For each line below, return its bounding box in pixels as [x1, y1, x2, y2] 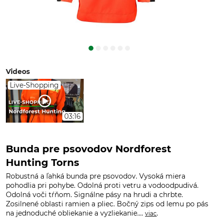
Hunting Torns [6, 157, 79, 168]
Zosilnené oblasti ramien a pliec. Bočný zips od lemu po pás [6, 200, 208, 208]
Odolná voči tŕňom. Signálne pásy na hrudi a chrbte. [6, 190, 183, 199]
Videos [6, 67, 30, 76]
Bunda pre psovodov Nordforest [6, 143, 171, 155]
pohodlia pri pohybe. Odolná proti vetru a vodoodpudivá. [6, 181, 199, 190]
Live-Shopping [10, 81, 59, 90]
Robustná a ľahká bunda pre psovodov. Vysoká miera [6, 172, 185, 181]
